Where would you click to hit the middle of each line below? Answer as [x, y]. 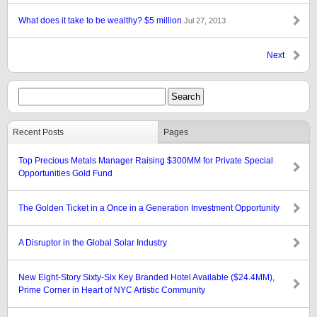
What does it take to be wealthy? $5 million [101, 21]
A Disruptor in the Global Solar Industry [93, 243]
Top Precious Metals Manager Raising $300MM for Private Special [146, 161]
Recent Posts [38, 132]
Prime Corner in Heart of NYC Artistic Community [112, 290]
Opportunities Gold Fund [65, 173]
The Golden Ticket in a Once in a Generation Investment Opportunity [149, 208]
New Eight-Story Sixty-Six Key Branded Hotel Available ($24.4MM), [146, 277]
